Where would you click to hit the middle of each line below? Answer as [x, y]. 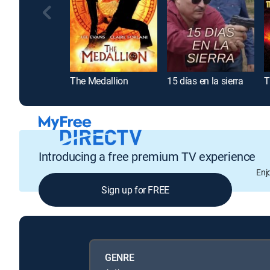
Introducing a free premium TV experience [147, 156]
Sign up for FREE [135, 190]
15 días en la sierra [205, 81]
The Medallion [99, 81]
